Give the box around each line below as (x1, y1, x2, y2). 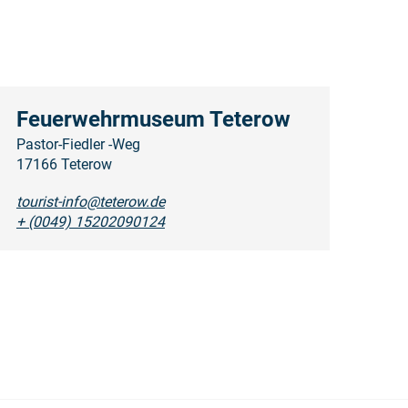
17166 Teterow (15, 155, 112, 173)
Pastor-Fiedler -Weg (15, 135, 140, 153)
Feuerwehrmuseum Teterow (15, 106, 291, 132)
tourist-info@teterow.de (15, 192, 165, 210)
